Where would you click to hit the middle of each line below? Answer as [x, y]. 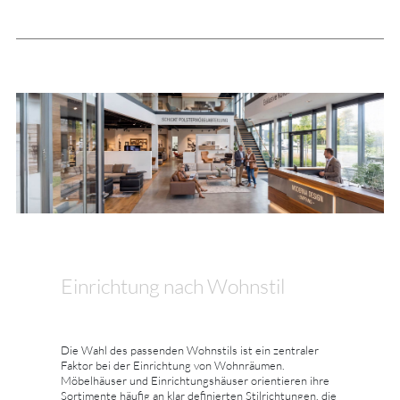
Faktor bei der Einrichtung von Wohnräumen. [173, 366]
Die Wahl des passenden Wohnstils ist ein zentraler [190, 350]
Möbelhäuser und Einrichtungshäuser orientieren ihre [195, 381]
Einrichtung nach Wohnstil [173, 286]
